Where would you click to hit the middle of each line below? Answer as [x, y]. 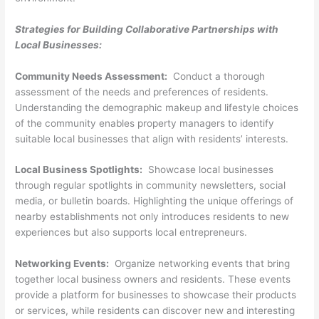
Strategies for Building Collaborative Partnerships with [147, 29]
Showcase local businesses [208, 170]
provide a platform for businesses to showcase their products [156, 295]
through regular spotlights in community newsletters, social [151, 185]
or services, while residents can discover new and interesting [155, 311]
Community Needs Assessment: [91, 76]
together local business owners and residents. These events [153, 279]
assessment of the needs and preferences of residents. [142, 91]
